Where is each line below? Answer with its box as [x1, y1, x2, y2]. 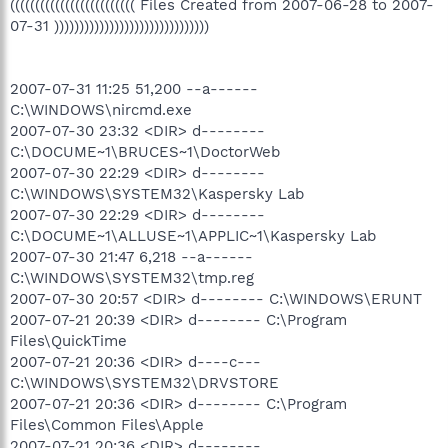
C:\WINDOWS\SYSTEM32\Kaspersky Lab [10, 184, 304, 203]
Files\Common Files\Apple [10, 415, 204, 434]
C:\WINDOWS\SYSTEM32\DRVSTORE [10, 373, 279, 392]
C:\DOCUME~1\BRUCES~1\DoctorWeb [10, 142, 280, 161]
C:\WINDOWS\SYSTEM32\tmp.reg [10, 268, 254, 287]
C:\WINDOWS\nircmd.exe [10, 100, 192, 119]
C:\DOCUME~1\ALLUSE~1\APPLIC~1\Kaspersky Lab [10, 226, 376, 245]
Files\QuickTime [10, 331, 127, 350]
